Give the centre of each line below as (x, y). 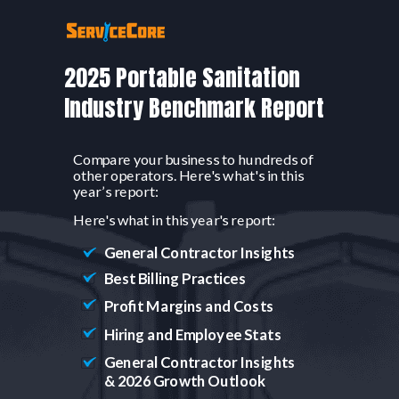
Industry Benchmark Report (194, 108)
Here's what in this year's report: (175, 220)
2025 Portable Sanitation (182, 77)
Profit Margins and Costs (189, 306)
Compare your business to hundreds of (193, 159)
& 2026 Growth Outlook (185, 381)
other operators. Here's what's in (177, 175)
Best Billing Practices (175, 278)
